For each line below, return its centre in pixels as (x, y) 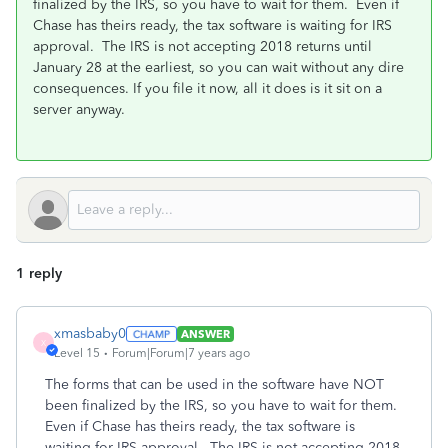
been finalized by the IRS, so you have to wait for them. (223, 405)
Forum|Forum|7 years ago (181, 353)
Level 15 (77, 353)
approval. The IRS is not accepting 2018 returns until (202, 46)
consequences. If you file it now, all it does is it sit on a (207, 88)
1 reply (39, 273)
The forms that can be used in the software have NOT (214, 384)
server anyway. (79, 109)
